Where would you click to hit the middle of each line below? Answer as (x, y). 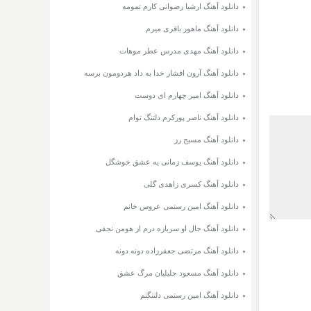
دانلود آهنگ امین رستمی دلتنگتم (190, 295)
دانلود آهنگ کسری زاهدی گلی (191, 184)
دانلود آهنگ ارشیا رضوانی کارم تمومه (180, 7)
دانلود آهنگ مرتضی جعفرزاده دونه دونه (177, 251)
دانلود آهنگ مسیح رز (207, 140)
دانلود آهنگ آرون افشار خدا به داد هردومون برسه (161, 73)
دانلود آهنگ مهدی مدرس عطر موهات (179, 51)
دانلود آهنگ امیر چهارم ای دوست (187, 95)
